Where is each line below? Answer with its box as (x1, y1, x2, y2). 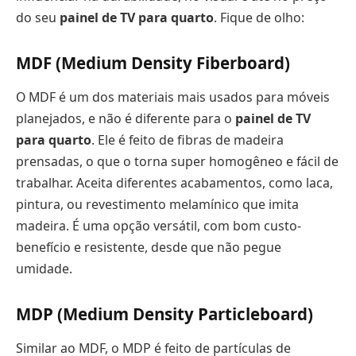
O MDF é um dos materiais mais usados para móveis (16, 87, 330, 106)
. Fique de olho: (214, 8, 304, 26)
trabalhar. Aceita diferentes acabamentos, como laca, (16, 173, 333, 192)
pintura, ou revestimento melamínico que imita (16, 195, 299, 213)
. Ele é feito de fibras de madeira (91, 130, 284, 149)
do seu (16, 8, 60, 26)
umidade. (16, 259, 72, 277)
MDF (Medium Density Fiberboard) (16, 51, 290, 74)
